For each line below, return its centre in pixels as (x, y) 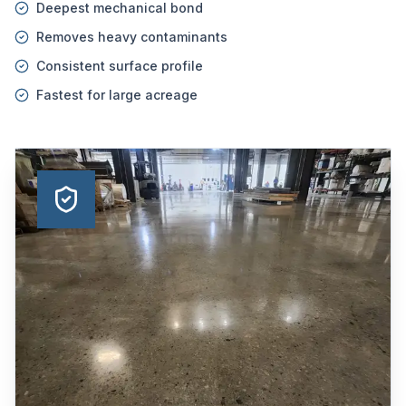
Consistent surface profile (120, 66)
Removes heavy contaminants (132, 37)
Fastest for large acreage (117, 95)
